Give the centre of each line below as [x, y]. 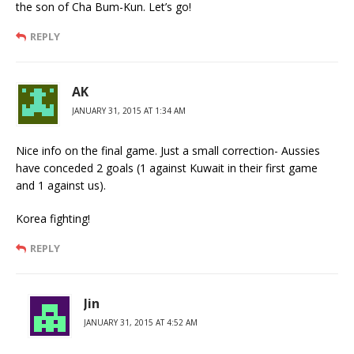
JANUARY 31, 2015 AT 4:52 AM [141, 322]
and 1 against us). [61, 185]
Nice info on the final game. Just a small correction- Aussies [168, 151]
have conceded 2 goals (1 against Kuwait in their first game [167, 168]
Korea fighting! [53, 218]
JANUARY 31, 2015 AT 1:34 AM [129, 111]
